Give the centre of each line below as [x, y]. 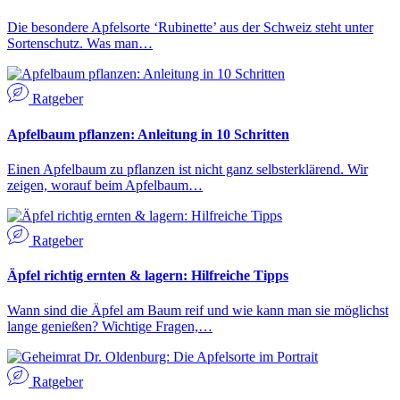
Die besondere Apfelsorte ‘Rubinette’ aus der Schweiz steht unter [190, 28]
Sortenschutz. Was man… [80, 44]
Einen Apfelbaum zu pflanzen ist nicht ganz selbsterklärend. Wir [187, 169]
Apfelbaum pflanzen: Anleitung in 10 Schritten [148, 134]
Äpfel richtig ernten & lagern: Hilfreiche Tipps [148, 276]
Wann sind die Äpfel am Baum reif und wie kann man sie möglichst [198, 311]
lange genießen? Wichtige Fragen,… [110, 327]
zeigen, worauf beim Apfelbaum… [105, 185]
